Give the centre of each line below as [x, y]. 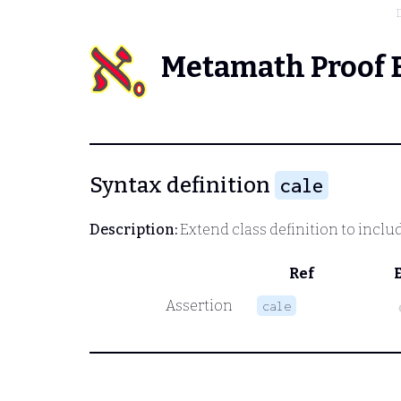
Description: [133, 229]
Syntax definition [182, 185]
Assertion [199, 305]
